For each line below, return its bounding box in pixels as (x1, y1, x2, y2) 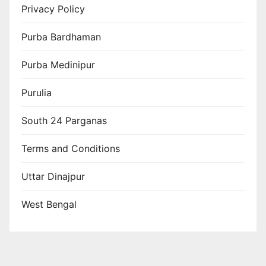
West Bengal (21, 198, 77, 210)
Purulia (21, 86, 52, 99)
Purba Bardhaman (21, 30, 101, 43)
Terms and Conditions (21, 142, 120, 154)
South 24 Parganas (21, 114, 107, 126)
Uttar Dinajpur (21, 170, 85, 182)
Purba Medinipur (21, 58, 95, 71)
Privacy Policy (21, 2, 85, 15)
